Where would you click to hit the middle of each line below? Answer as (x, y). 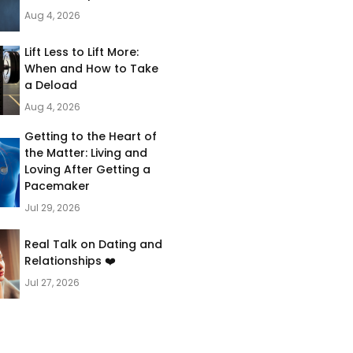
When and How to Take (91, 69)
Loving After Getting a (87, 169)
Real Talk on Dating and (93, 244)
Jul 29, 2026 (52, 208)
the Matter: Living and (85, 153)
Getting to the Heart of (90, 136)
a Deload (50, 85)
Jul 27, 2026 (52, 282)
